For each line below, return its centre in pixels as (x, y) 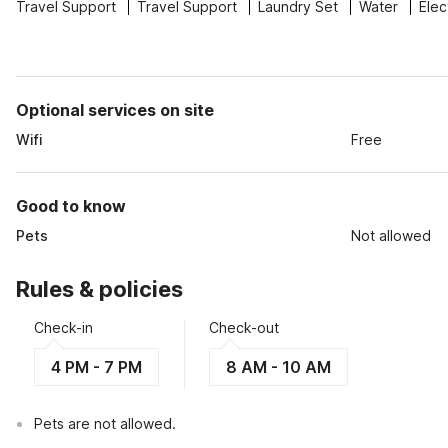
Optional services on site (115, 110)
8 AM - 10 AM (278, 367)
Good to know (71, 206)
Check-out (244, 327)
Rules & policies (99, 289)
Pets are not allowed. (105, 423)
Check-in (63, 327)
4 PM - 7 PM (96, 367)
